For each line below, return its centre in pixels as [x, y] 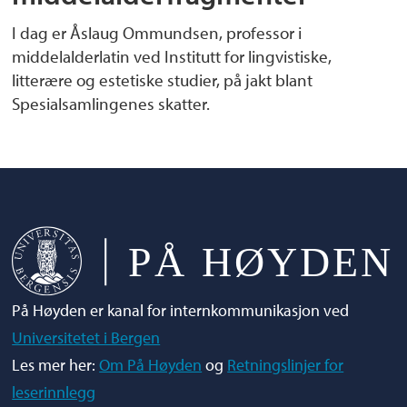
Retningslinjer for [286, 365]
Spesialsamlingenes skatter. [111, 104]
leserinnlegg [54, 392]
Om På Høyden [151, 365]
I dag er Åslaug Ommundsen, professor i [157, 33]
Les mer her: [56, 365]
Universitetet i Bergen [86, 338]
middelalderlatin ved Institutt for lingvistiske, [172, 57]
